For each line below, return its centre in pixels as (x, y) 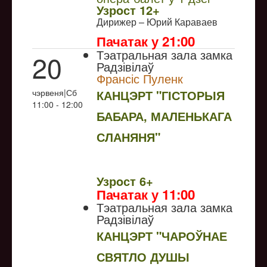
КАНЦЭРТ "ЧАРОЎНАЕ (162, 235)
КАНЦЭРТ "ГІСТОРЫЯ (161, 95)
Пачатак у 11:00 (146, 194)
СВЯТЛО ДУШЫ (143, 256)
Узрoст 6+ (125, 181)
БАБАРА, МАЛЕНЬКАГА (164, 116)
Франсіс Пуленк (140, 78)
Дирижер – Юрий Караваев (158, 21)
